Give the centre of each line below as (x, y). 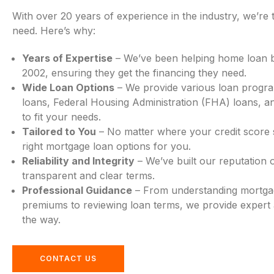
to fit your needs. (61, 117)
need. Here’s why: (54, 31)
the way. (41, 219)
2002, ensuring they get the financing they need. (134, 72)
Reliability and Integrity (78, 161)
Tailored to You (59, 131)
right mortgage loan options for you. (106, 146)
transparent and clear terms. (88, 175)
